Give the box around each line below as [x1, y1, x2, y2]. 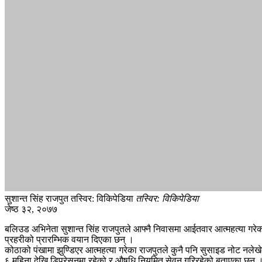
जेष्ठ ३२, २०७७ [5, 204, 57, 214]
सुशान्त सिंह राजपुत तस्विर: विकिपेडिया [5, 193, 136, 204]
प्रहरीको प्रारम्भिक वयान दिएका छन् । [5, 234, 134, 244]
